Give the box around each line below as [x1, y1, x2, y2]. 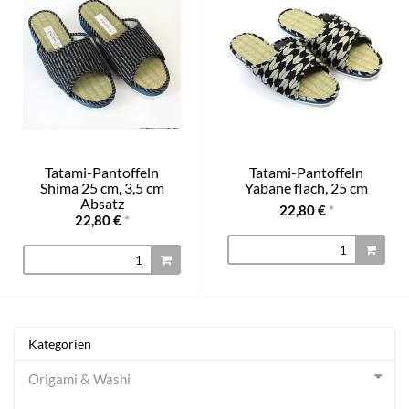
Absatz [79, 194, 124, 212]
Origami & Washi [28, 370, 131, 387]
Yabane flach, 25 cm [245, 179, 368, 196]
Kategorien [28, 335, 91, 351]
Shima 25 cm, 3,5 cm [39, 179, 164, 196]
